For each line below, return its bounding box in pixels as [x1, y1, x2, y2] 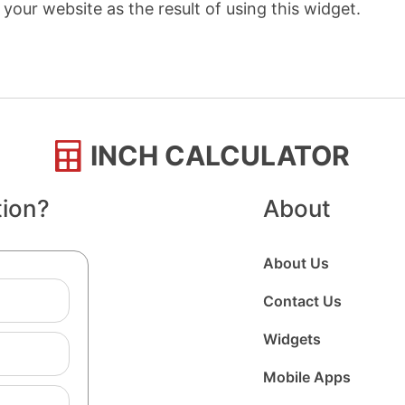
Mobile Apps [262, 368, 351, 386]
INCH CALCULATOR [89, 139, 350, 172]
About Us [262, 254, 329, 272]
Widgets [262, 330, 321, 348]
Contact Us [262, 292, 342, 310]
